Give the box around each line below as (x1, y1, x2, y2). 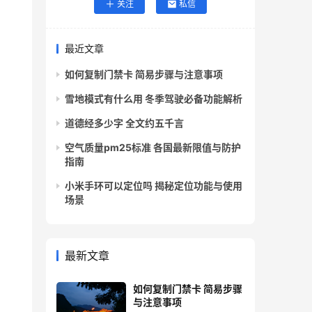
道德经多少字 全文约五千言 (65, 117, 184, 130)
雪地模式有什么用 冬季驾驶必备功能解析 (65, 93, 242, 105)
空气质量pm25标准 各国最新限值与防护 (65, 141, 241, 154)
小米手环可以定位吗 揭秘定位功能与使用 (65, 180, 242, 192)
